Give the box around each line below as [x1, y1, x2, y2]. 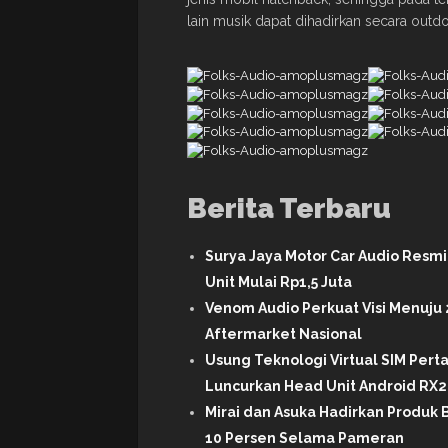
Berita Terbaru [187, 191, 391, 225]
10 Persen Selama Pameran [205, 429, 404, 446]
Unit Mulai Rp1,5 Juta [205, 273, 352, 290]
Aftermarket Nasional [205, 325, 362, 342]
